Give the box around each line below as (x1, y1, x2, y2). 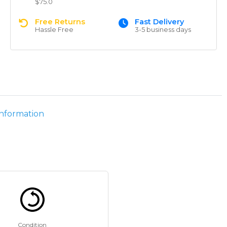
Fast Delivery (135, 17, 184, 26)
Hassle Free (35, 26, 73, 33)
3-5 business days (135, 26, 191, 33)
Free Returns (35, 17, 85, 26)
